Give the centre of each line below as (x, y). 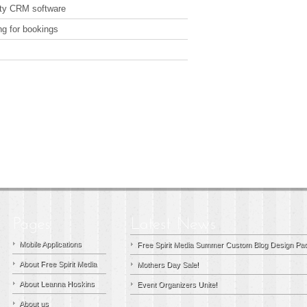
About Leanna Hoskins (57, 284)
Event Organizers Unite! (177, 284)
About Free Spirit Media (58, 264)
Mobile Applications (50, 244)
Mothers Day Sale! (168, 265)
